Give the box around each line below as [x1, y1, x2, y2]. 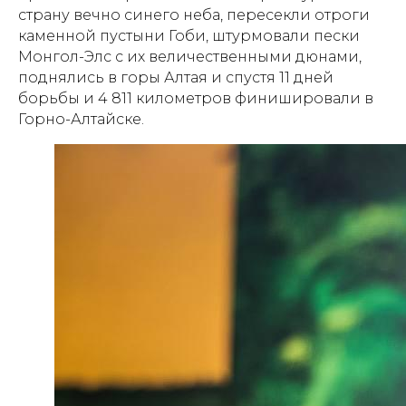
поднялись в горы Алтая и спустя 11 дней [18, 69, 333, 86]
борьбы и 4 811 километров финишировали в [18, 90, 373, 107]
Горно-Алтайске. [18, 111, 144, 128]
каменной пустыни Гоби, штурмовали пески [18, 27, 360, 44]
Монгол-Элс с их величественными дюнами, [18, 48, 362, 65]
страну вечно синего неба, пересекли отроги [18, 6, 370, 24]
